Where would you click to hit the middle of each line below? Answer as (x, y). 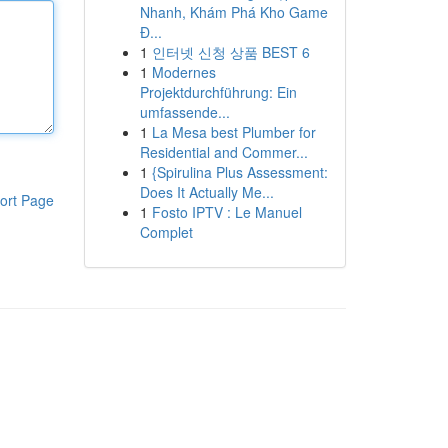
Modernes (183, 72)
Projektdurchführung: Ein (218, 92)
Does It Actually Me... (206, 192)
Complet (166, 232)
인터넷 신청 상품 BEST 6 (230, 52)
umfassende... (184, 112)
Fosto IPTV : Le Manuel (226, 212)
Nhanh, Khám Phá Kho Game (233, 12)
